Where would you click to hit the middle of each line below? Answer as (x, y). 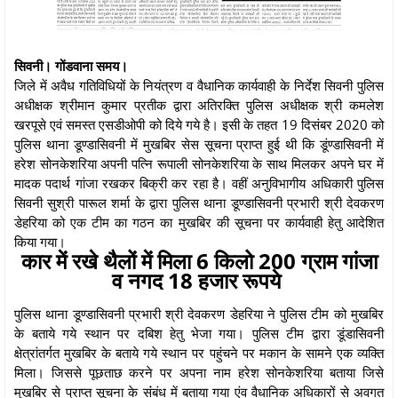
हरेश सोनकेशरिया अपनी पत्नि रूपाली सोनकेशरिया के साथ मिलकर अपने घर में (199, 163)
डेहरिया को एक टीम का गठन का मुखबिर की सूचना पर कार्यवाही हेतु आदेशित (199, 222)
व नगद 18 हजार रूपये (199, 280)
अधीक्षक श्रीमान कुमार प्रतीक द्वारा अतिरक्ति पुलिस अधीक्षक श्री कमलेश (199, 104)
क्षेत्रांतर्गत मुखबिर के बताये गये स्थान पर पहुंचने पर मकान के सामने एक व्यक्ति (199, 352)
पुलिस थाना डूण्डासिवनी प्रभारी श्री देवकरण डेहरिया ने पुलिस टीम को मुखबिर (199, 313)
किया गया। (42, 241)
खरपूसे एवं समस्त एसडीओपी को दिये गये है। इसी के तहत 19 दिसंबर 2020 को (199, 124)
